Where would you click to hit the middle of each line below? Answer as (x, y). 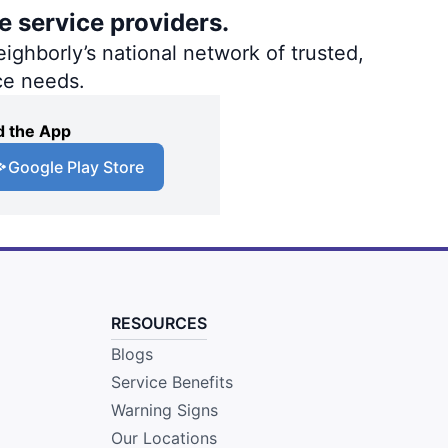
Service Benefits (171, 381)
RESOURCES (158, 322)
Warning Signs (164, 409)
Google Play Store (76, 166)
